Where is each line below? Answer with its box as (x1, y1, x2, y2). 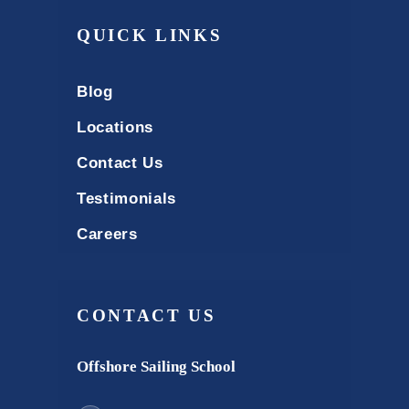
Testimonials (77, 189, 177, 207)
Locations (77, 118, 154, 136)
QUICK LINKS (77, 25, 223, 45)
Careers (77, 225, 138, 243)
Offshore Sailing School (77, 357, 236, 375)
